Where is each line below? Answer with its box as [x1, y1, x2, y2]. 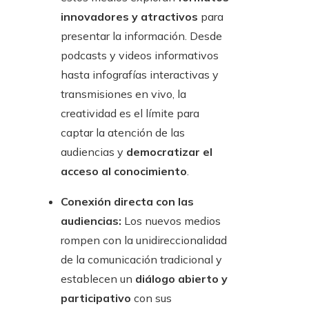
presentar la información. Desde [61, 29, 222, 43]
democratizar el [126, 145, 212, 159]
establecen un [61, 272, 135, 286]
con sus [131, 291, 172, 306]
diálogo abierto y [135, 272, 228, 286]
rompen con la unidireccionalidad [61, 233, 227, 248]
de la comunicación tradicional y [61, 252, 222, 267]
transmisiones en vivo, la [61, 87, 186, 101]
